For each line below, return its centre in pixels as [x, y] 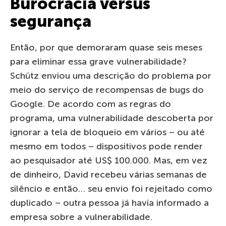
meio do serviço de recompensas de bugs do [107, 90]
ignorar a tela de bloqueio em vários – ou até [107, 132]
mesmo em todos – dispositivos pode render [106, 146]
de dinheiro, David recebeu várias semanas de [108, 174]
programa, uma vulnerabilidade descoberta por [112, 118]
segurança [51, 21]
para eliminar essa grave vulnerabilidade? [98, 61]
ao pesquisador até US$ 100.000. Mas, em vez [109, 160]
